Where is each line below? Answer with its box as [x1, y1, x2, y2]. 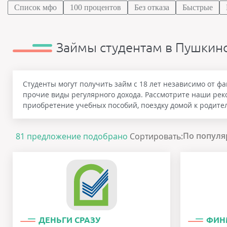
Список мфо [14, 3, 57, 12]
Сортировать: [130, 131, 183, 142]
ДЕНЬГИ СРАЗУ [39, 215, 100, 224]
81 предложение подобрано [16, 131, 130, 142]
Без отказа [134, 3, 169, 12]
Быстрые [182, 3, 213, 12]
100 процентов [70, 3, 121, 12]
